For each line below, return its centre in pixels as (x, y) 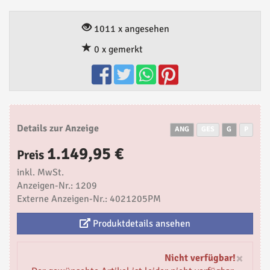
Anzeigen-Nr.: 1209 (57, 186)
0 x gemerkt (117, 50)
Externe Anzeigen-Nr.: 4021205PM (89, 199)
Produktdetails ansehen (140, 224)
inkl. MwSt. (40, 173)
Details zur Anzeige (58, 129)
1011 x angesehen (130, 29)
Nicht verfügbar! (200, 258)
